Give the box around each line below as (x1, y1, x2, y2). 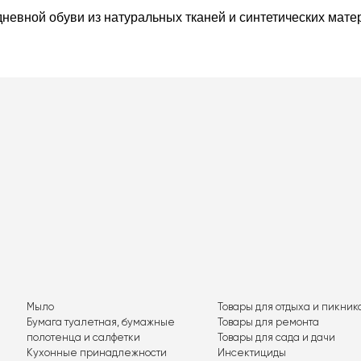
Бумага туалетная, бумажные (27, 317, 176, 328)
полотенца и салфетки (27, 332, 141, 343)
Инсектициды (217, 347, 286, 359)
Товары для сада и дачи (217, 332, 335, 343)
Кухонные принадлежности (27, 347, 168, 359)
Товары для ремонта (217, 317, 319, 328)
